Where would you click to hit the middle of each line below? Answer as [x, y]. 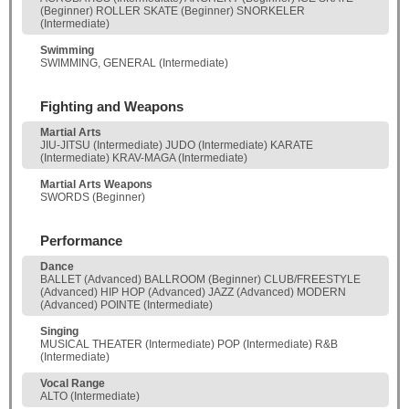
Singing [59, 332]
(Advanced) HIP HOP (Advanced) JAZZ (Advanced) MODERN [193, 293]
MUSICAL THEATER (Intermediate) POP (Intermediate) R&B [189, 345]
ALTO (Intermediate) [90, 397]
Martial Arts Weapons [96, 185]
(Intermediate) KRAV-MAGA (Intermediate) [144, 158]
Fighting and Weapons [112, 107]
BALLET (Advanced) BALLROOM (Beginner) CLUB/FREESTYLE [200, 280]
